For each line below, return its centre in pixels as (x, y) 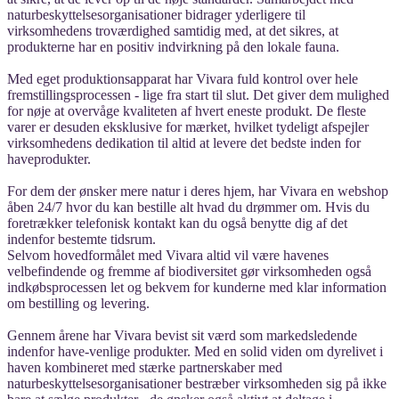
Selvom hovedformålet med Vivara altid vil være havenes (168, 255)
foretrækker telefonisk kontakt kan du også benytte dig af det (177, 223)
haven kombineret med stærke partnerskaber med (145, 367)
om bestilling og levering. (78, 303)
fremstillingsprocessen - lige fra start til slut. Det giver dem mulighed (198, 94)
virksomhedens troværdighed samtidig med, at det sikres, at (173, 30)
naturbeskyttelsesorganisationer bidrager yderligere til (156, 14)
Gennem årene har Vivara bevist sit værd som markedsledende (182, 335)
